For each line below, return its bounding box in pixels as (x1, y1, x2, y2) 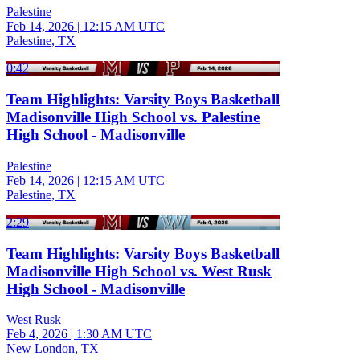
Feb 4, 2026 (6, 327, 67, 342)
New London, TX (6, 342, 99, 356)
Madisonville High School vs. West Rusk (6, 262, 272, 280)
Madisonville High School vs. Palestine (6, 108, 260, 126)
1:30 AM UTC (76, 327, 152, 342)
